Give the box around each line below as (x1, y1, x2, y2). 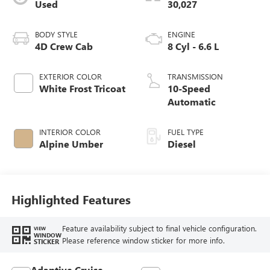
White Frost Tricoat (39, 82, 125, 95)
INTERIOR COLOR (39, 127, 101, 137)
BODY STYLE (34, 29, 78, 40)
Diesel (168, 137, 196, 151)
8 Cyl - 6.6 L (168, 40, 219, 53)
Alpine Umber (39, 137, 103, 151)
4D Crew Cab (34, 40, 93, 53)
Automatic (168, 95, 216, 108)
